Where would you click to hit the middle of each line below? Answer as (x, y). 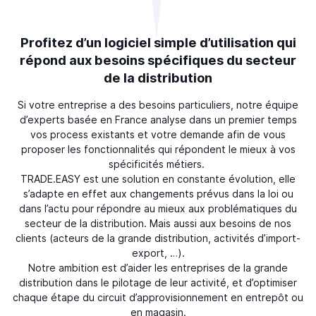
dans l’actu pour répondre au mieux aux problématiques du (158, 208)
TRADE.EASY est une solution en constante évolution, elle (158, 179)
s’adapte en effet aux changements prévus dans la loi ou (158, 194)
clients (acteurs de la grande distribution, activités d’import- (158, 238)
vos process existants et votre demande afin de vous (158, 134)
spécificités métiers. (158, 164)
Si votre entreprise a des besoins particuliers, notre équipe (158, 105)
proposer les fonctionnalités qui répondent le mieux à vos (158, 149)
